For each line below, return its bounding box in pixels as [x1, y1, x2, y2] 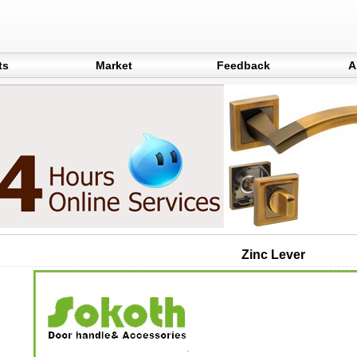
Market [95, 59, 132, 72]
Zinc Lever [241, 248, 305, 261]
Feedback [217, 59, 270, 72]
